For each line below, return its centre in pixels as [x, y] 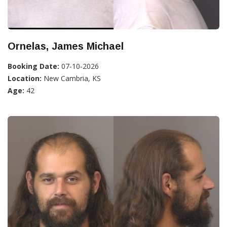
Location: [25, 79]
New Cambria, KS [71, 79]
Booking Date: [33, 66]
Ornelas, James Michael [66, 46]
